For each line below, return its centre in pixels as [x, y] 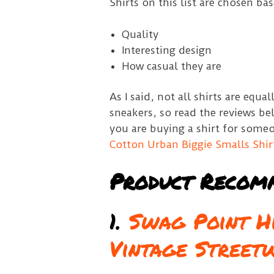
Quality [140, 34]
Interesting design [166, 50]
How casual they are [171, 66]
